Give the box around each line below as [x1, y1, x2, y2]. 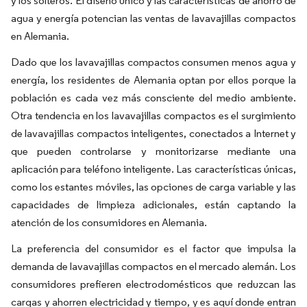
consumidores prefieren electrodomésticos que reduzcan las [11, 278, 296, 291]
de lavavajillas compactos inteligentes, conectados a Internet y [11, 127, 296, 140]
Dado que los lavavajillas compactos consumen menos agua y [11, 56, 296, 69]
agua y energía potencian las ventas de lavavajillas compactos [11, 12, 296, 25]
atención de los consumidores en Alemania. [11, 216, 207, 229]
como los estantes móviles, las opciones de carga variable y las [11, 180, 296, 193]
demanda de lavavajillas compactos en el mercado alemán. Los [11, 260, 296, 273]
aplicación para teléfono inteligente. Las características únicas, [11, 162, 296, 175]
